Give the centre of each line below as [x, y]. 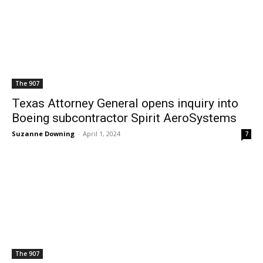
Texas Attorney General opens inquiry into [125, 103]
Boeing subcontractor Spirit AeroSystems [124, 118]
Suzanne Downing [43, 134]
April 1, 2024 [102, 134]
